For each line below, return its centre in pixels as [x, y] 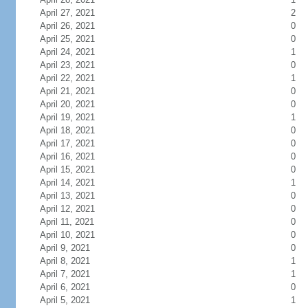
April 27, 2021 [67, 13]
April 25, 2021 [67, 39]
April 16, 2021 [67, 156]
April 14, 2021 [67, 183]
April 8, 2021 [65, 261]
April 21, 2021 [67, 91]
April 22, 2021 [67, 78]
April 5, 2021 [65, 300]
